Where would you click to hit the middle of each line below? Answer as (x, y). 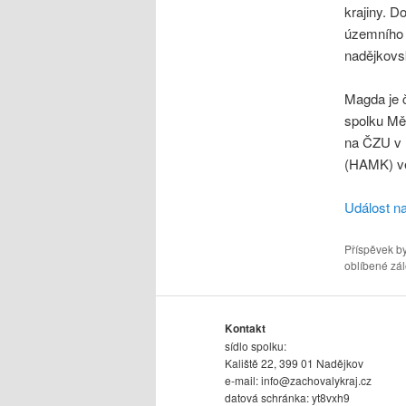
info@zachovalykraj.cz (316, 380)
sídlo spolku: (256, 345)
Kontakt (245, 328)
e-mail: (243, 380)
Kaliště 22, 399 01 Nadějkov (294, 362)
